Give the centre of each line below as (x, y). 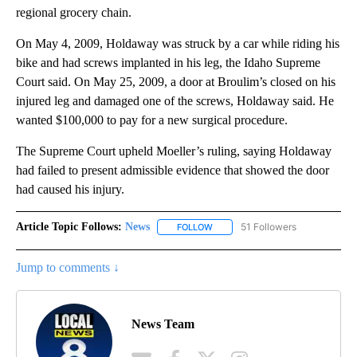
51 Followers (269, 226)
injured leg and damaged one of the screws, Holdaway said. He (175, 100)
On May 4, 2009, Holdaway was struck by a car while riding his (178, 43)
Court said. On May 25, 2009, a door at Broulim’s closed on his (176, 81)
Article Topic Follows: (69, 226)
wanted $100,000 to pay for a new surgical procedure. (152, 120)
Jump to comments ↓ (68, 268)
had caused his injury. (70, 189)
